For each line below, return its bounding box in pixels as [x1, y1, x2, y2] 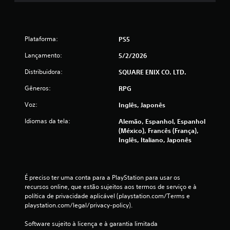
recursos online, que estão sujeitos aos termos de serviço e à [25, 182, 197, 191]
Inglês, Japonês [119, 101, 165, 109]
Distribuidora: [25, 67, 63, 76]
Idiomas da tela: [25, 117, 70, 126]
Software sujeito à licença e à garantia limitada [25, 219, 158, 228]
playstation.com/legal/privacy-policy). [25, 201, 132, 210]
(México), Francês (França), [119, 126, 199, 135]
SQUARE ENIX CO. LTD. [119, 68, 186, 76]
